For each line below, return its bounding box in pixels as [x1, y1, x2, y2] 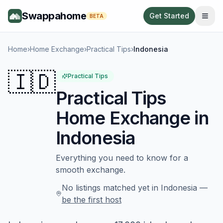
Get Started [149, 11, 189, 20]
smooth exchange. [56, 165, 125, 175]
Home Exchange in [56, 107, 209, 129]
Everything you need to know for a [56, 153, 188, 163]
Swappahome [22, 10, 86, 22]
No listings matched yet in [61, 183, 161, 193]
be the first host [61, 195, 121, 205]
